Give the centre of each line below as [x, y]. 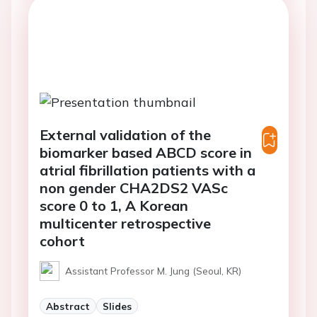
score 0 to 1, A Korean [114, 205]
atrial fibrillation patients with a [148, 170]
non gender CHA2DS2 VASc [134, 188]
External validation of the [125, 134]
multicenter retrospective [125, 223]
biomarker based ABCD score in [146, 152]
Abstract [68, 306]
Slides [117, 306]
